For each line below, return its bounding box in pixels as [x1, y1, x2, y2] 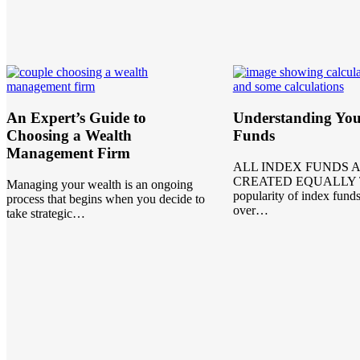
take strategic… [6, 206, 86, 220]
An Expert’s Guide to [6, 108, 147, 126]
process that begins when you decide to [6, 191, 206, 206]
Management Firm [6, 144, 131, 162]
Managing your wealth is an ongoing [6, 177, 194, 191]
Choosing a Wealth [6, 126, 133, 144]
